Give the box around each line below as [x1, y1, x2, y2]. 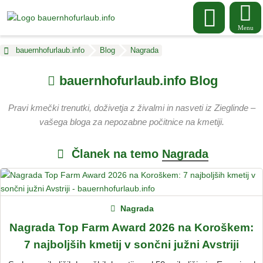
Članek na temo [68, 147, 162, 161]
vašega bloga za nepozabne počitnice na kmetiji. [39, 117, 224, 127]
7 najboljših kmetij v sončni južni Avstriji [24, 238, 239, 251]
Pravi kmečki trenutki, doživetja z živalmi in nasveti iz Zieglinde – [8, 103, 255, 113]
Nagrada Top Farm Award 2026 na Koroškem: [9, 221, 254, 234]
